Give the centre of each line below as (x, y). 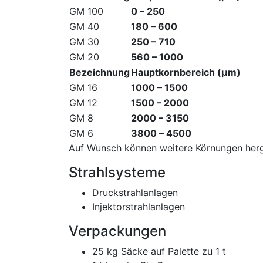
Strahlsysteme (117, 172)
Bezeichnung (100, 72)
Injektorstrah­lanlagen (139, 206)
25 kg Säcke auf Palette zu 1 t (159, 251)
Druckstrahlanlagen (135, 192)
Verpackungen (117, 231)
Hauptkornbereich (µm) (186, 72)
